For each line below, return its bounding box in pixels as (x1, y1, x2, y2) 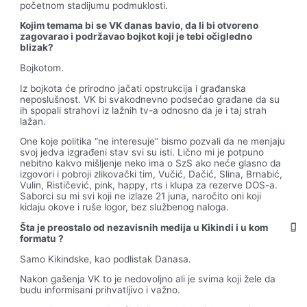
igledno (217, 31, 253, 42)
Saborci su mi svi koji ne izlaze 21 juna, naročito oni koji (20, 191, 262, 202)
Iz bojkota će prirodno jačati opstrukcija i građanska (20, 82, 247, 94)
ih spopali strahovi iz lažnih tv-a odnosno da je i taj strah (20, 104, 267, 116)
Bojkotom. (20, 62, 64, 73)
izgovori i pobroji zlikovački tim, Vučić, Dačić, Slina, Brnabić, (20, 169, 283, 180)
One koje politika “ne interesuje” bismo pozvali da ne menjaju (20, 136, 286, 147)
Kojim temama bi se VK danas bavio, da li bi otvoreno (20, 20, 259, 32)
